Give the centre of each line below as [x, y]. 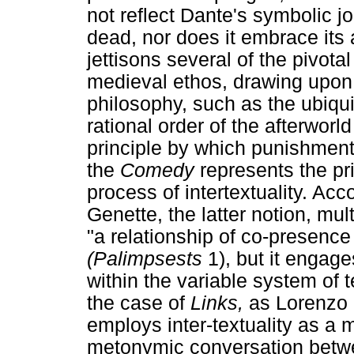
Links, [220, 303]
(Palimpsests [147, 258]
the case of [139, 303]
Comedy [160, 170]
